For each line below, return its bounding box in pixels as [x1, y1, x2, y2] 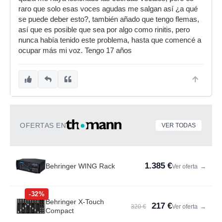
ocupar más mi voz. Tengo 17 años [18, 47, 132, 55]
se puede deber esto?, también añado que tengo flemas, [18, 15, 199, 23]
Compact [46, 207, 74, 215]
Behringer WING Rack [46, 162, 115, 170]
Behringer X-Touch [46, 198, 104, 206]
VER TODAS [162, 122, 196, 129]
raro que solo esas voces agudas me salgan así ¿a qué [18, 5, 198, 13]
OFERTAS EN [20, 121, 66, 129]
